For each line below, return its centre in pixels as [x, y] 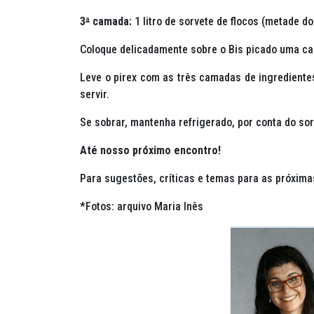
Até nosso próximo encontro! [150, 151]
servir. [95, 95]
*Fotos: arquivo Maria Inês [142, 207]
